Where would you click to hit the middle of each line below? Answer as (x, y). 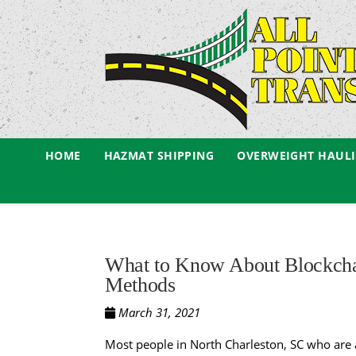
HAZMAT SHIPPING (159, 155)
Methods (140, 285)
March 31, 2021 (158, 312)
